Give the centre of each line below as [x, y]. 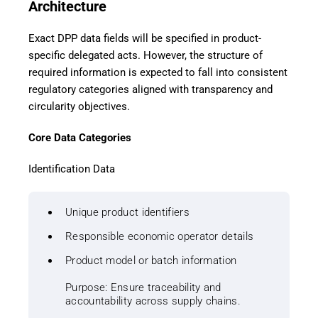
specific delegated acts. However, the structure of [146, 56]
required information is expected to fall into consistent [158, 73]
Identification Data [72, 169]
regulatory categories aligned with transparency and [150, 90]
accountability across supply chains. [153, 301]
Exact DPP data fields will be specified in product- [145, 39]
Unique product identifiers [127, 213]
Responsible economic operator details [160, 237]
